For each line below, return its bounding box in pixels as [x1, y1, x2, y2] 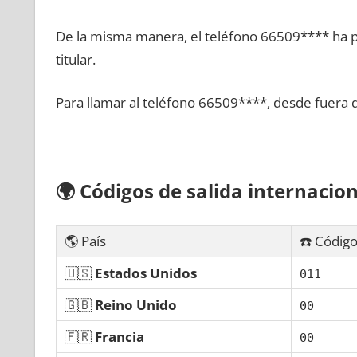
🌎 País [64, 231, 106, 250]
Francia [94, 327, 144, 346]
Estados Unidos [94, 263, 197, 282]
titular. [55, 49, 96, 69]
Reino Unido [94, 295, 177, 314]
